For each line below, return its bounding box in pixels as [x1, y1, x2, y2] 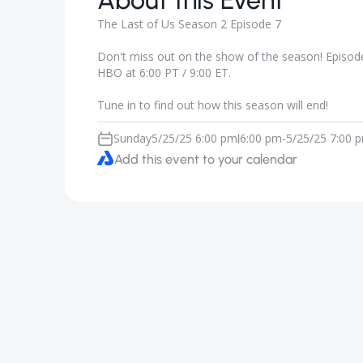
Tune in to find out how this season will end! [97, 97, 328, 113]
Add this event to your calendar [114, 152, 297, 167]
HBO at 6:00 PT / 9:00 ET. [97, 65, 231, 80]
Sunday [113, 130, 152, 146]
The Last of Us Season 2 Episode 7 [97, 16, 281, 32]
